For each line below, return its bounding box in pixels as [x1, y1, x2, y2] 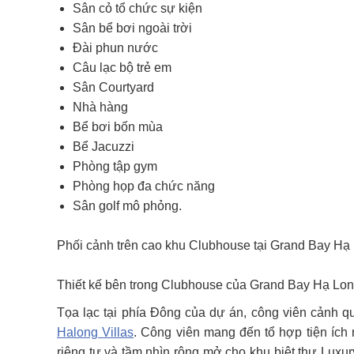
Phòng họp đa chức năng [73, 179, 215, 193]
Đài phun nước [73, 41, 158, 55]
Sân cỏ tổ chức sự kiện [73, 2, 202, 15]
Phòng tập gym [73, 160, 157, 173]
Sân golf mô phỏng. [73, 199, 182, 213]
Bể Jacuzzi [73, 140, 134, 153]
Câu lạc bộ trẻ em [73, 61, 171, 74]
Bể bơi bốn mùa [73, 120, 163, 134]
